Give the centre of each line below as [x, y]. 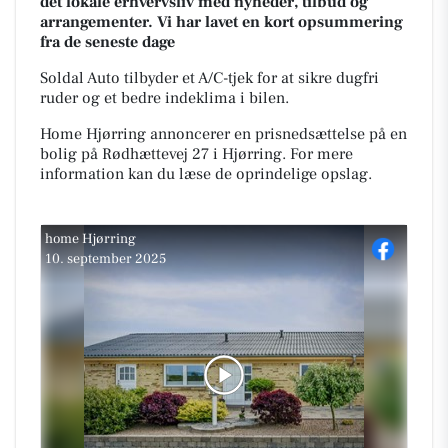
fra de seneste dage [107, 42]
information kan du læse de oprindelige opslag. [206, 174]
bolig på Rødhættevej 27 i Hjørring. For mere [196, 154]
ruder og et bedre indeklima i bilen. [164, 98]
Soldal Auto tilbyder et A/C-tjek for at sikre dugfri [209, 78]
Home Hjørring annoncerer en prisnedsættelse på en [223, 134]
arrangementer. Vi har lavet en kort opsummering [221, 22]
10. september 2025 [105, 259]
